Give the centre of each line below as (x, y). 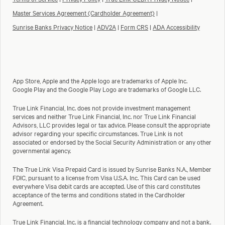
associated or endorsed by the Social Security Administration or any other (112, 142)
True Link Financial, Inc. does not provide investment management (101, 107)
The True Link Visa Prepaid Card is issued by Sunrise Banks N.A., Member (112, 169)
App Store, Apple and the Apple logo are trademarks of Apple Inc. (100, 80)
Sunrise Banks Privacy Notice (52, 27)
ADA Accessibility (176, 27)
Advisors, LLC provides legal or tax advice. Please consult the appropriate (111, 125)
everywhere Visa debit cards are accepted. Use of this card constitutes (106, 186)
